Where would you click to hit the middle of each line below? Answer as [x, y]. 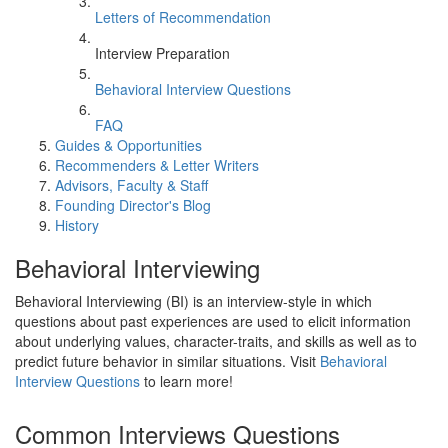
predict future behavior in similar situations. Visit [167, 361]
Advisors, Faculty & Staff [131, 185]
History [77, 225]
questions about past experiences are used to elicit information [213, 321]
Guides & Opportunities [128, 145]
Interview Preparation [162, 53]
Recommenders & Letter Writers [157, 165]
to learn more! [186, 381]
